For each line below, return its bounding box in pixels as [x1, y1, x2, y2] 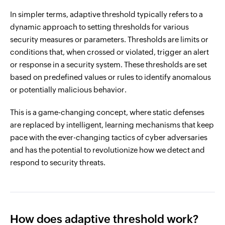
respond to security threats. [10, 158, 105, 167]
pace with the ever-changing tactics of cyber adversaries [10, 133, 207, 142]
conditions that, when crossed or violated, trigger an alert [10, 48, 209, 56]
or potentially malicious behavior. [10, 85, 127, 94]
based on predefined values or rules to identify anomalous [10, 73, 211, 81]
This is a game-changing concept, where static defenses [10, 108, 204, 117]
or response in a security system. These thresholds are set [10, 60, 207, 69]
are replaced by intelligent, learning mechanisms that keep [10, 121, 214, 129]
